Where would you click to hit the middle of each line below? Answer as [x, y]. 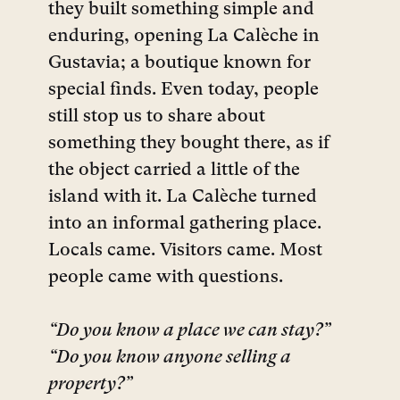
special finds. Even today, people [183, 90]
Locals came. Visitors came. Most [185, 251]
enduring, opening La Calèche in [184, 37]
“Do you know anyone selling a [170, 358]
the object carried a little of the [174, 171]
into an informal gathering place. [185, 224]
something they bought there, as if [189, 144]
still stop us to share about [157, 117]
